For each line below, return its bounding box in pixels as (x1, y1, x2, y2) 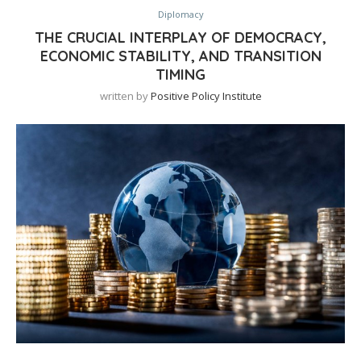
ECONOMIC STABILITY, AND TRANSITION (39, 47, 322, 66)
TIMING (156, 65, 205, 85)
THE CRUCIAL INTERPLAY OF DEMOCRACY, (35, 28, 326, 48)
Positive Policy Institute (150, 89, 262, 104)
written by (99, 89, 151, 104)
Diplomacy (157, 8, 204, 21)
